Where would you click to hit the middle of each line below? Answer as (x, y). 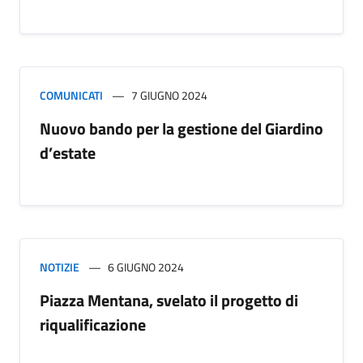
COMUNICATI (71, 95)
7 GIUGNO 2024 (169, 95)
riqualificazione (93, 324)
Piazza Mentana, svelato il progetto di (169, 300)
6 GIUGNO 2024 (146, 267)
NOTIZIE (60, 267)
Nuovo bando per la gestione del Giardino (181, 128)
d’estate (68, 152)
